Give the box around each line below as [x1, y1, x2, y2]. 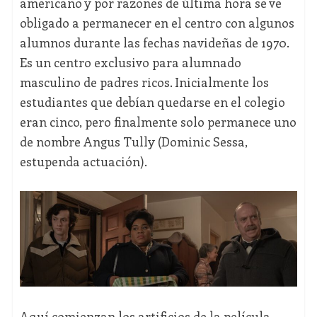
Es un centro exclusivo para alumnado [19, 54, 241, 71]
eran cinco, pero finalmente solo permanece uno [19, 113, 296, 131]
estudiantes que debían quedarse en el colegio [19, 93, 285, 111]
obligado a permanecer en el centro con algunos [19, 14, 294, 32]
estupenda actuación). [19, 153, 147, 171]
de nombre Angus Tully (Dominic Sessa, [19, 133, 248, 151]
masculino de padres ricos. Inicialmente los [19, 74, 269, 91]
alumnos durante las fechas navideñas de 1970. [19, 34, 289, 52]
